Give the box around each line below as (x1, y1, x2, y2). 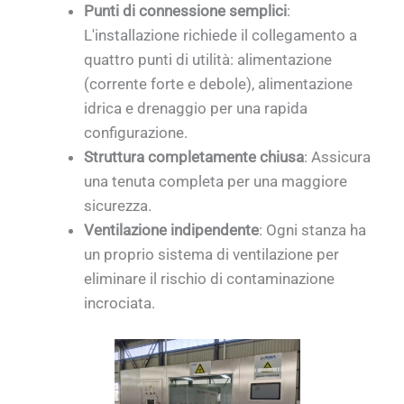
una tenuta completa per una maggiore (84, 172, 348, 191)
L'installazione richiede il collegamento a (84, 26, 358, 45)
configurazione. (84, 124, 188, 142)
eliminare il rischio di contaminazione (84, 270, 335, 289)
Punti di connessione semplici (84, 2, 288, 21)
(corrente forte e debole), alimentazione (84, 75, 353, 94)
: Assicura (304, 148, 372, 167)
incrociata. (84, 294, 156, 313)
